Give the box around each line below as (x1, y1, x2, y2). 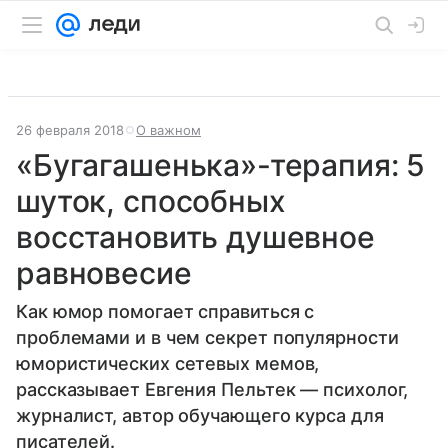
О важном (136, 122, 201, 138)
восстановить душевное (16, 219, 375, 255)
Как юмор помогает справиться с (16, 301, 315, 322)
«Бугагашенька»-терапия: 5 (16, 147, 426, 183)
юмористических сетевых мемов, (16, 353, 320, 374)
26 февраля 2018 (16, 122, 124, 138)
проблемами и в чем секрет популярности (16, 327, 399, 348)
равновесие (16, 255, 192, 291)
